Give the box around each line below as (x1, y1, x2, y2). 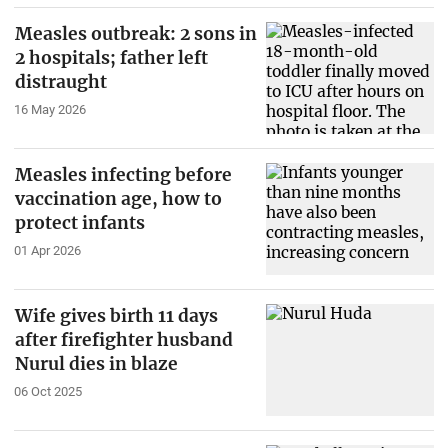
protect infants (14, 212, 145, 235)
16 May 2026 (13, 102, 86, 118)
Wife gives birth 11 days (14, 304, 218, 327)
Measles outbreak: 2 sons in (14, 23, 257, 46)
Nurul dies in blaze (14, 352, 178, 375)
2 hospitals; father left (14, 47, 208, 70)
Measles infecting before (14, 164, 232, 187)
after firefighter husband (14, 328, 233, 351)
